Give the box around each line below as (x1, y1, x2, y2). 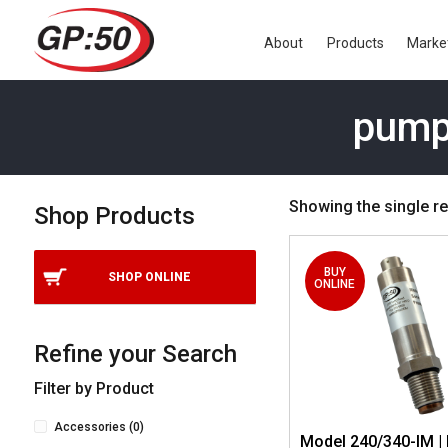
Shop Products (33, 202, 195, 230)
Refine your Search (33, 340, 237, 368)
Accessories (53, 420, 126, 434)
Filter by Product (33, 379, 154, 398)
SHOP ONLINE (108, 270, 192, 284)
